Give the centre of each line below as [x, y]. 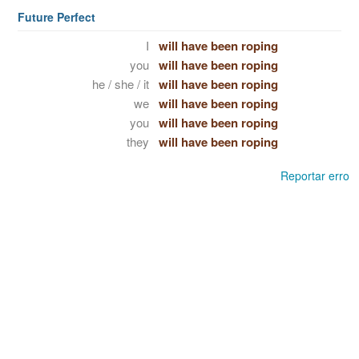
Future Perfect [56, 17]
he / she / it [120, 84]
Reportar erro [315, 175]
